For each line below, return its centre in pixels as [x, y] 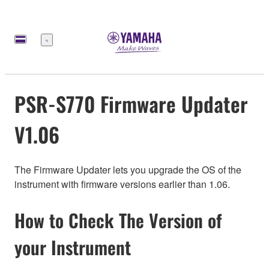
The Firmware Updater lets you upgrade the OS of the [128, 170]
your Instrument [73, 247]
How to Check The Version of [118, 220]
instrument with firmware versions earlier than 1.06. [122, 184]
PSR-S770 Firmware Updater [131, 103]
